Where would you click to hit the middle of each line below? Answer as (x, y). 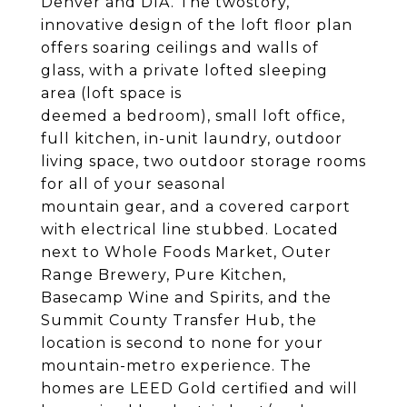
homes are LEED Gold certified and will (199, 388)
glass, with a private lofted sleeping (184, 70)
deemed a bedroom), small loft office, (193, 116)
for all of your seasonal (134, 184)
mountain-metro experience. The (176, 366)
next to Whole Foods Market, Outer (186, 252)
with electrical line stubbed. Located (190, 229)
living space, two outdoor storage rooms (203, 161)
